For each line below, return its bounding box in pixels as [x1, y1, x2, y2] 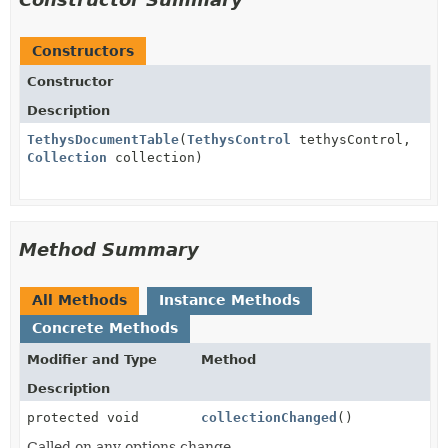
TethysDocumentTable [27, 131, 179, 147]
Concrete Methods [32, 319, 178, 336]
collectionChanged [201, 409, 338, 425]
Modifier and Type [27, 351, 157, 367]
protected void [27, 409, 139, 425]
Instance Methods [159, 291, 300, 308]
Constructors [32, 42, 134, 59]
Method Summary [19, 238, 199, 260]
